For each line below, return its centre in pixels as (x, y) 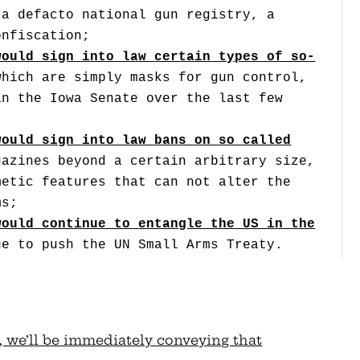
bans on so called (223, 141)
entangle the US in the (227, 225)
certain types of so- (235, 57)
